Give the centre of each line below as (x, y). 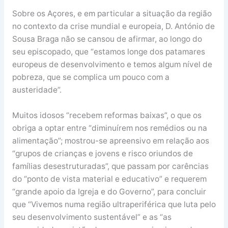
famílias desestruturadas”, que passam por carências (110, 166)
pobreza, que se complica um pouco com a (91, 77)
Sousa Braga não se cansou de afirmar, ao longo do (107, 39)
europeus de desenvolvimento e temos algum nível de (112, 64)
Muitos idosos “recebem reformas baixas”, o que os (107, 115)
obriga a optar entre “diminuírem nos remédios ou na (109, 128)
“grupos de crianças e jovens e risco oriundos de (102, 153)
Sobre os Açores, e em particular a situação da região (112, 13)
